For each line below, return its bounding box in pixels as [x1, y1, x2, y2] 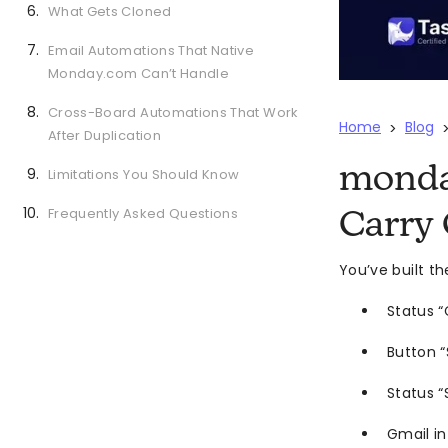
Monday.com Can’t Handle [48, 64, 230, 83]
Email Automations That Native [48, 41, 255, 60]
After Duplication [48, 126, 161, 145]
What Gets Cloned [48, 2, 172, 21]
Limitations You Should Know [48, 165, 240, 184]
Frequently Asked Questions [48, 204, 239, 223]
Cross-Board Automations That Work [48, 103, 299, 122]
